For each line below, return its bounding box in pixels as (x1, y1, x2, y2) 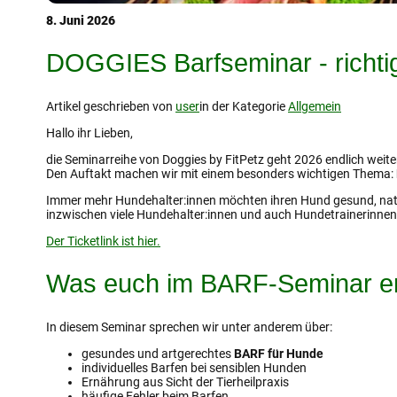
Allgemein (288, 98, 341, 113)
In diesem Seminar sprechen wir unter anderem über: (46, 319, 332, 334)
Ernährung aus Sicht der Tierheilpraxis (82, 374, 289, 389)
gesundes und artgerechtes (82, 346, 234, 361)
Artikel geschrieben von (46, 98, 175, 113)
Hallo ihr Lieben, (46, 125, 133, 140)
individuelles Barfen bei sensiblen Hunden (82, 360, 307, 375)
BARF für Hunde (234, 346, 323, 361)
